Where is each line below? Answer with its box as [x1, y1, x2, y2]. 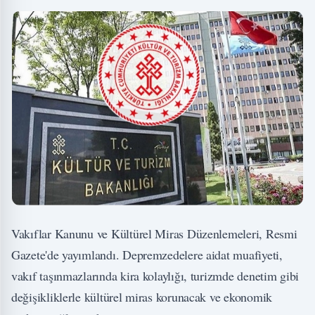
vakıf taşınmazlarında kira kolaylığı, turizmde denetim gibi [11, 267, 300, 285]
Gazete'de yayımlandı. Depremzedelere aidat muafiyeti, [11, 246, 283, 264]
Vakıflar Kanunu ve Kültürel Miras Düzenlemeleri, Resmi [11, 225, 297, 243]
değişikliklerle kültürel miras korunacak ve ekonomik [11, 288, 272, 306]
